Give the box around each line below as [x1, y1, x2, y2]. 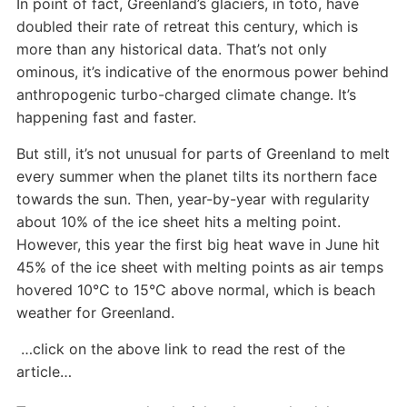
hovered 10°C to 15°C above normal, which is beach [15, 281, 375, 299]
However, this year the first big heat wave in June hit [15, 235, 380, 253]
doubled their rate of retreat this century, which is [15, 17, 358, 35]
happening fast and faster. [15, 108, 196, 126]
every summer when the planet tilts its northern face [15, 167, 377, 185]
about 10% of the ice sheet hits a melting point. [15, 213, 341, 231]
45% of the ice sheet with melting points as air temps [15, 258, 383, 276]
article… [15, 362, 72, 381]
